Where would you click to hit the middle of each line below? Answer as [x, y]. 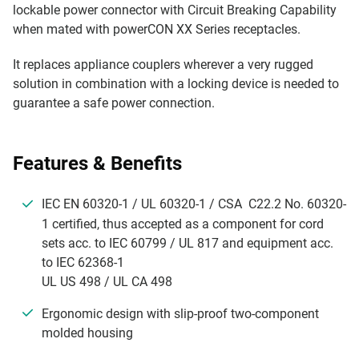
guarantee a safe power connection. [115, 103]
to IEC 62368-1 [83, 262]
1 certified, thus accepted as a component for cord [183, 224]
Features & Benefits [97, 163]
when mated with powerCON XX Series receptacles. [158, 29]
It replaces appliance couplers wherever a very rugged [163, 64]
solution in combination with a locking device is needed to [176, 83]
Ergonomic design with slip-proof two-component [180, 313]
